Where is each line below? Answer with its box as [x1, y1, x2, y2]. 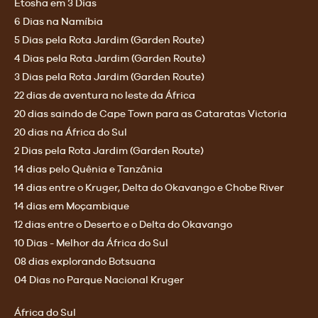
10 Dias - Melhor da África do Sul [14, 237, 168, 249]
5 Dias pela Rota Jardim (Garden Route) [14, 34, 204, 46]
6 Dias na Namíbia [14, 16, 103, 28]
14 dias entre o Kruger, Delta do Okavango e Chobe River [14, 182, 284, 194]
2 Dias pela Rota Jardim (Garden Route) [14, 145, 204, 157]
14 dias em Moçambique [14, 200, 129, 212]
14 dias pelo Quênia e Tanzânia [14, 163, 163, 175]
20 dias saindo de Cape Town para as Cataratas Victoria [14, 108, 287, 120]
